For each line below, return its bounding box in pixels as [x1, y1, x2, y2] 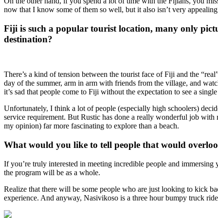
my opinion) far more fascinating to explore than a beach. [4, 122, 179, 130]
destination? [4, 34, 55, 44]
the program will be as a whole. [4, 168, 100, 177]
